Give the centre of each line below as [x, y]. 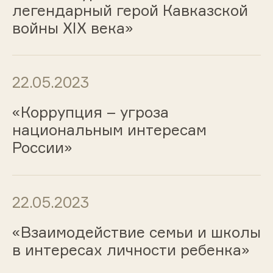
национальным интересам [109, 130]
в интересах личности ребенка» [131, 250]
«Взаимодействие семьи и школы [136, 232]
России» [42, 148]
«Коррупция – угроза [90, 112]
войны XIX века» [73, 28]
